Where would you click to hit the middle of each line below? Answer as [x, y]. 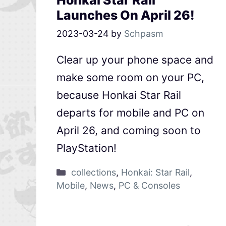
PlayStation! [87, 148]
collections [93, 173]
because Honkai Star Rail [119, 95]
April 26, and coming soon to [129, 131]
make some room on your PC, [130, 78]
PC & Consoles [149, 186]
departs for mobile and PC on [130, 113]
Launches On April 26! [126, 15]
